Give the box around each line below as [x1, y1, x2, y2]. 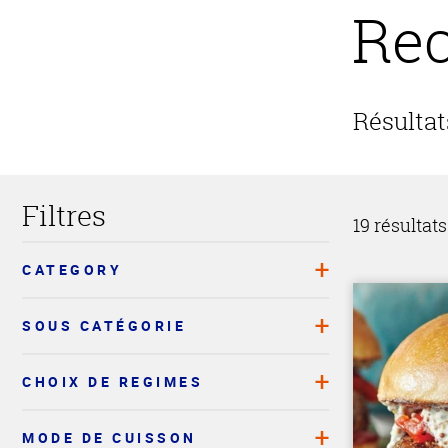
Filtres [22, 196, 106, 234]
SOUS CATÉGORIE [22, 315, 186, 335]
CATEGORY [22, 259, 122, 279]
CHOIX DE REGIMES [22, 371, 203, 391]
